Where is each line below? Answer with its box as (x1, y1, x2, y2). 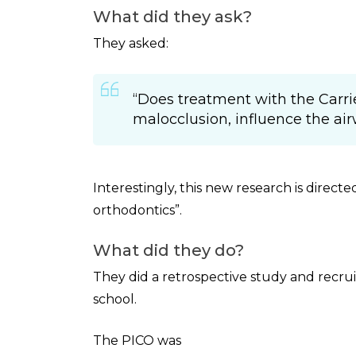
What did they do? (93, 241, 244, 260)
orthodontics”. (93, 203, 182, 218)
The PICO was (93, 333, 181, 348)
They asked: (93, 36, 168, 51)
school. (93, 292, 137, 307)
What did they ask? (93, 7, 252, 26)
